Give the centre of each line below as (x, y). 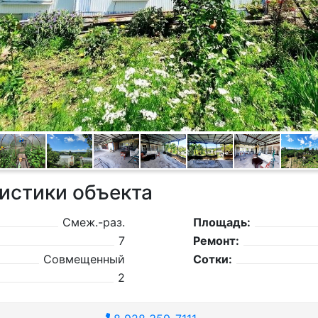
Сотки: (212, 259)
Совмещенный (84, 259)
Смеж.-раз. (93, 222)
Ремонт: (216, 241)
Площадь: (221, 222)
